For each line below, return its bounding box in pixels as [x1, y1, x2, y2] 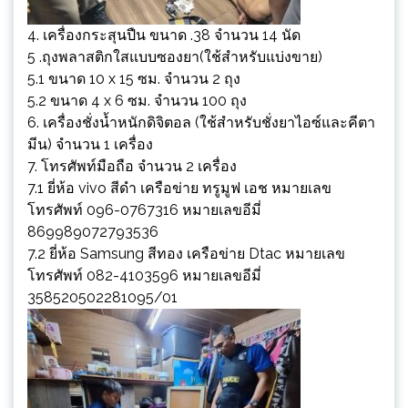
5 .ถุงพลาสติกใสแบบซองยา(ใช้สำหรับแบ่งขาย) [27, 47, 322, 66]
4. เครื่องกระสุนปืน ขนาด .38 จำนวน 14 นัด [27, 25, 301, 44]
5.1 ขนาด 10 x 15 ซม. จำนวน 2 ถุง [27, 69, 240, 87]
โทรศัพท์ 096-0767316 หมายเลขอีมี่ [27, 200, 261, 219]
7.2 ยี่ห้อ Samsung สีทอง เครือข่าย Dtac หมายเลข [27, 244, 345, 262]
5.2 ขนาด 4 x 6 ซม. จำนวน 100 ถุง [27, 91, 247, 109]
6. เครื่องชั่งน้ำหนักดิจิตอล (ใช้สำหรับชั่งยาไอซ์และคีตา [27, 113, 375, 131]
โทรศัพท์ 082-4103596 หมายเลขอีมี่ [27, 266, 261, 284]
